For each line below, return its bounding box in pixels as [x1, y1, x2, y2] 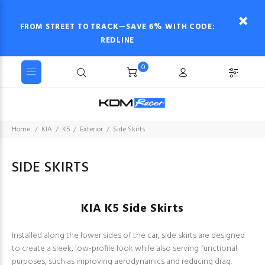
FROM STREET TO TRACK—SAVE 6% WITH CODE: [20, 21, 215, 33]
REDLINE [100, 34, 135, 47]
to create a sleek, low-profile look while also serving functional [12, 242, 237, 256]
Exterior [80, 124, 103, 135]
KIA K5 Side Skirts [81, 199, 184, 218]
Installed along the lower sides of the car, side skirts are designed [12, 229, 245, 243]
